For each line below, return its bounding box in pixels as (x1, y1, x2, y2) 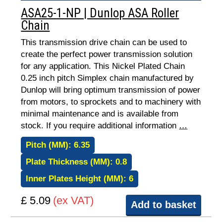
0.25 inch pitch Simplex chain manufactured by (21, 73, 194, 83)
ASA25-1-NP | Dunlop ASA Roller (21, 6, 179, 20)
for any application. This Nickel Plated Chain (21, 61, 185, 71)
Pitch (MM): (26, 140, 74, 150)
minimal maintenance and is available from (21, 109, 179, 118)
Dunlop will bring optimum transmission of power (21, 85, 201, 95)
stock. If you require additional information (21, 121, 179, 130)
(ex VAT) (53, 194, 94, 207)
